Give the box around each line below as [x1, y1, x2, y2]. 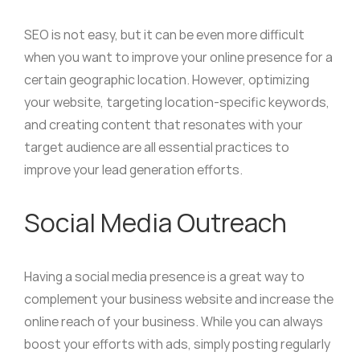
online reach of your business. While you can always [23, 313, 323, 331]
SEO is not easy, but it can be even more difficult [23, 26, 305, 44]
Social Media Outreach [23, 205, 287, 241]
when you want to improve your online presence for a [23, 48, 333, 67]
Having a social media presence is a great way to [23, 268, 305, 286]
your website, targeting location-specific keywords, [23, 93, 329, 112]
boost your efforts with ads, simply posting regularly [23, 335, 330, 354]
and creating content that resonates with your [23, 116, 303, 134]
